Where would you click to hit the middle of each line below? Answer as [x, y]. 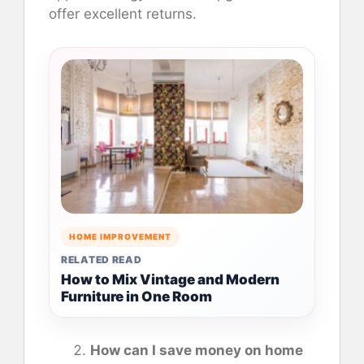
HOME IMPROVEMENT [120, 236]
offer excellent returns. [123, 13]
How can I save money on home [197, 350]
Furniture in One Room [136, 296]
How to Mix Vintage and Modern [170, 279]
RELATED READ [102, 259]
